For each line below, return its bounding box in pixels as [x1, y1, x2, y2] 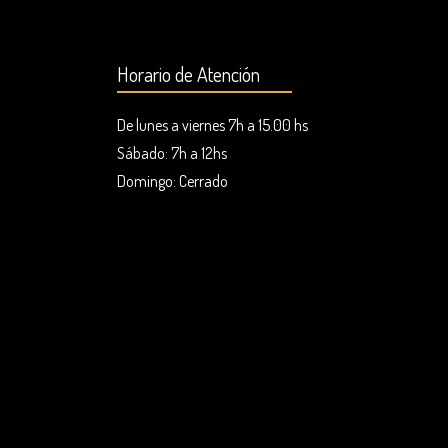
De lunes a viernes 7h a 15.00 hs [117, 115, 308, 136]
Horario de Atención [117, 61, 260, 88]
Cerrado [179, 171, 228, 192]
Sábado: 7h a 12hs [117, 143, 227, 164]
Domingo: [117, 171, 179, 192]
